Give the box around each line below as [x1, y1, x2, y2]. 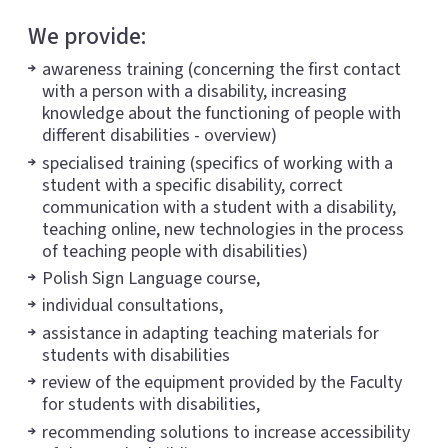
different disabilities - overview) [42, 123, 277, 149]
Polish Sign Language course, [42, 266, 260, 292]
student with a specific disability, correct [42, 172, 343, 198]
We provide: [28, 20, 147, 54]
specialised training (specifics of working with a [42, 150, 393, 176]
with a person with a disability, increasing [42, 79, 347, 105]
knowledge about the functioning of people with [42, 101, 401, 127]
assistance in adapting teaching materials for [42, 320, 379, 346]
